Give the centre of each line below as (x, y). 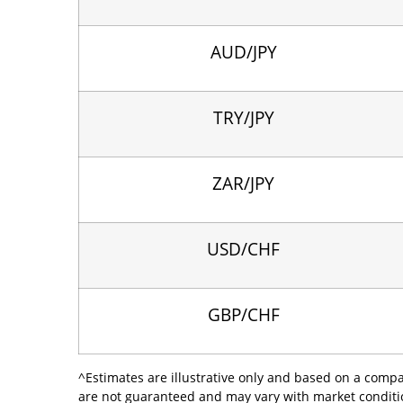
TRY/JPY (243, 117)
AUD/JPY (243, 51)
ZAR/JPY (243, 183)
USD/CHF (243, 248)
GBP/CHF (243, 314)
